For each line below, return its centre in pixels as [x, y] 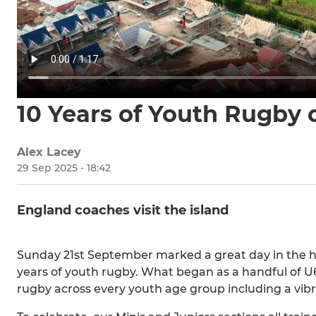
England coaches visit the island [123, 210]
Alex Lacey [49, 152]
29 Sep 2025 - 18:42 [64, 168]
